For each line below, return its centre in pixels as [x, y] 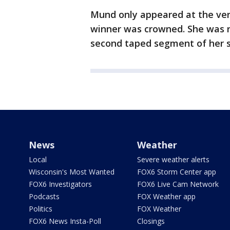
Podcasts [44, 196]
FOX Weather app [166, 196]
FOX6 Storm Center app [176, 172]
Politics [41, 209]
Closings [151, 221]
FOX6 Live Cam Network [178, 184]
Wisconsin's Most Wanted [72, 172]
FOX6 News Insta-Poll [65, 221]
